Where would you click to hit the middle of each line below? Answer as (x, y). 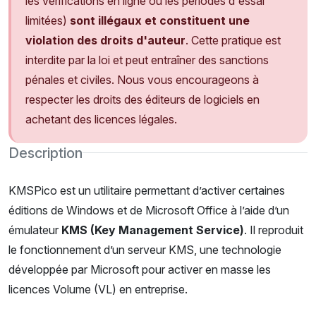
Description (45, 153)
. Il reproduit (274, 230)
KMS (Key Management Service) (153, 230)
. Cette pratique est (233, 40)
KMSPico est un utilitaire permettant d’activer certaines (147, 191)
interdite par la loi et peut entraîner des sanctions (147, 60)
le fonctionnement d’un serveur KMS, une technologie (145, 250)
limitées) (48, 20)
